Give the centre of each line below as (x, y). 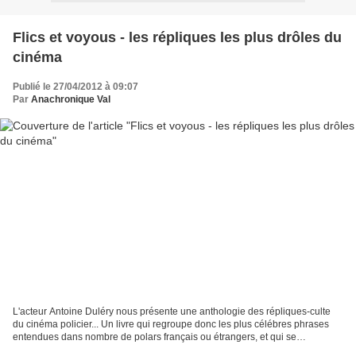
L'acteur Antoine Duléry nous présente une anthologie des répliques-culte (172, 312)
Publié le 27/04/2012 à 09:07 (75, 86)
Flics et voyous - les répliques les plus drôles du (177, 37)
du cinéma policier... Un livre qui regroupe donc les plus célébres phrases (171, 325)
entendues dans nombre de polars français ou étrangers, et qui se (155, 337)
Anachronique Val (71, 99)
